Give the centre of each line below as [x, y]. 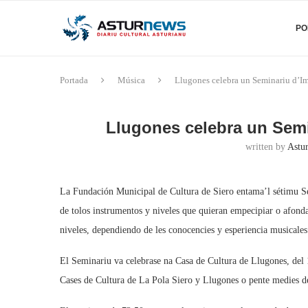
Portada [74, 80]
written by [267, 147]
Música [131, 80]
